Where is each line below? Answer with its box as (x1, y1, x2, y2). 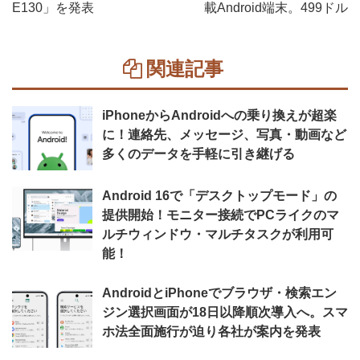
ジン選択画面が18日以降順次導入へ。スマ (102, 305, 348, 319)
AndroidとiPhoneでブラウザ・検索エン (102, 286, 337, 300)
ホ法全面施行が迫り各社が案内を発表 (102, 325, 321, 338)
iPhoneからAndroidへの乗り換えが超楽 (102, 108, 337, 122)
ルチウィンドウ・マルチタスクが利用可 (102, 227, 333, 241)
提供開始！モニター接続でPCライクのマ (102, 208, 339, 222)
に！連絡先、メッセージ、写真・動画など (102, 128, 346, 141)
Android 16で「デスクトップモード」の (102, 189, 337, 202)
